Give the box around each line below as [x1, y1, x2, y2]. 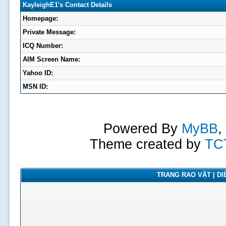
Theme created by [90, 137, 205, 152]
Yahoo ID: [22, 69, 53, 77]
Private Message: [22, 28, 76, 36]
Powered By [103, 121, 182, 136]
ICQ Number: [22, 42, 63, 49]
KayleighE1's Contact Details [22, 1, 112, 9]
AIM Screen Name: [22, 55, 80, 63]
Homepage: [22, 15, 58, 22]
